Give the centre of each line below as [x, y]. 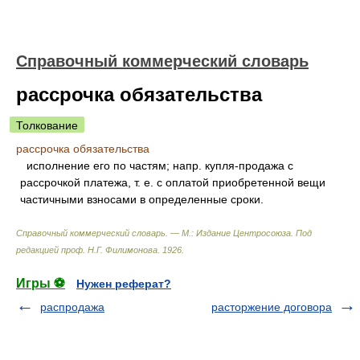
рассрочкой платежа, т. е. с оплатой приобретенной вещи [173, 182]
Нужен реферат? [124, 284]
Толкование [47, 125]
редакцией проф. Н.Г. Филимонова [87, 250]
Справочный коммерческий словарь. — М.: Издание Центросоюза [153, 233]
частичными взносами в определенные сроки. [142, 199]
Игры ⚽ [41, 283]
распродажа [72, 307]
